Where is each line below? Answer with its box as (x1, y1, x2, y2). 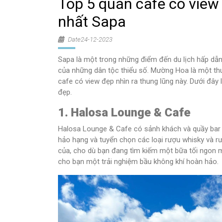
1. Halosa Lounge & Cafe (58, 106, 190, 119)
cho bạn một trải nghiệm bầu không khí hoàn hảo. (58, 157, 219, 166)
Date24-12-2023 (66, 36, 112, 43)
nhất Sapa (58, 13, 126, 30)
